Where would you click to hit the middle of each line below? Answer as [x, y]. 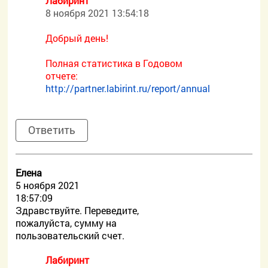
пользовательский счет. [70, 235]
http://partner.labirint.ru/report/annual [128, 88]
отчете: [62, 76]
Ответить [52, 130]
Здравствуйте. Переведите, [77, 210]
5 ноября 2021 [48, 185]
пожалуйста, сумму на [66, 223]
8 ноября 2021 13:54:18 [98, 13]
